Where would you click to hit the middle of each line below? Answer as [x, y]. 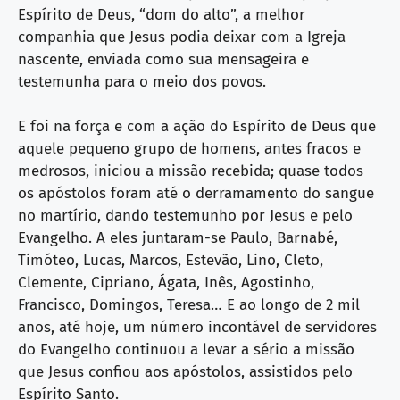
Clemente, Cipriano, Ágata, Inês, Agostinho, [166, 283]
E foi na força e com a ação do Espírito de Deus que [197, 126]
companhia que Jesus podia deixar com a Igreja [182, 37]
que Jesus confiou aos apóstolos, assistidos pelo [185, 372]
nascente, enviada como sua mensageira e [163, 59]
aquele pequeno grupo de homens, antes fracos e [189, 149]
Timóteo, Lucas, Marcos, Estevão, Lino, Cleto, [171, 260]
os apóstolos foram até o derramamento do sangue [196, 193]
